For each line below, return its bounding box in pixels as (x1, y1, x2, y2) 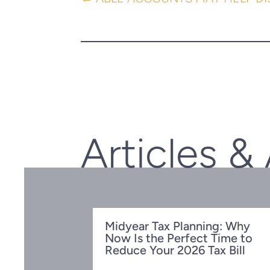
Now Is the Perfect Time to (105, 231, 253, 246)
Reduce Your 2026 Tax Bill (105, 243, 246, 258)
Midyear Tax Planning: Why (105, 219, 251, 234)
